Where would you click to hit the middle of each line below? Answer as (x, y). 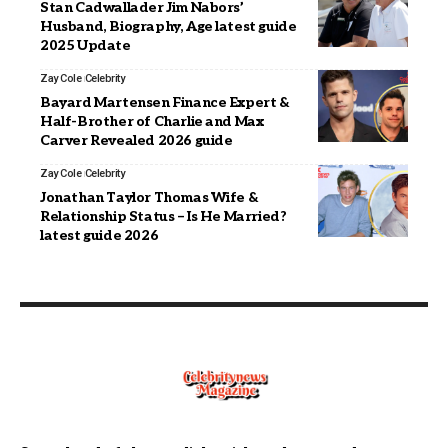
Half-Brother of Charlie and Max (152, 122)
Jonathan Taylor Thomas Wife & (149, 198)
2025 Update (85, 46)
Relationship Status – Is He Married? (163, 217)
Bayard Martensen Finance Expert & (165, 103)
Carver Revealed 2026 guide (136, 141)
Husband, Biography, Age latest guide (168, 27)
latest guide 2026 (99, 236)
